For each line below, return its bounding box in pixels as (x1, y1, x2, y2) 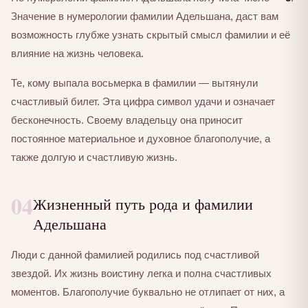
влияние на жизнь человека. (11, 47, 144, 59)
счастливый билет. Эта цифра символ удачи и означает (11, 95, 275, 107)
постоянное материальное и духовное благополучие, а (11, 132, 270, 144)
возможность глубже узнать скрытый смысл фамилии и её (11, 28, 290, 41)
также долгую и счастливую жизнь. (11, 151, 177, 163)
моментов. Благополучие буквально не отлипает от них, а (11, 286, 285, 298)
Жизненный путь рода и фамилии (33, 192, 253, 214)
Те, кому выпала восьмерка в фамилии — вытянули (11, 76, 258, 89)
